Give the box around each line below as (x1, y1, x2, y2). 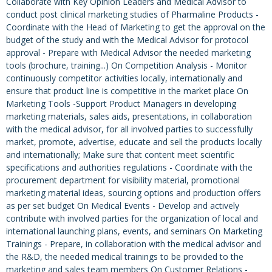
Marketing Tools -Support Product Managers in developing (6, 98, 236, 110)
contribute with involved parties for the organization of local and (6, 212, 258, 225)
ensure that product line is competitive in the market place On (6, 85, 248, 97)
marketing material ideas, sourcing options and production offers (6, 187, 261, 199)
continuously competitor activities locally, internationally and (6, 72, 242, 84)
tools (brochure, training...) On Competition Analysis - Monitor (6, 59, 247, 72)
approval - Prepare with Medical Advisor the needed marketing (6, 47, 251, 59)
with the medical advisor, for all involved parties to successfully (6, 123, 253, 135)
